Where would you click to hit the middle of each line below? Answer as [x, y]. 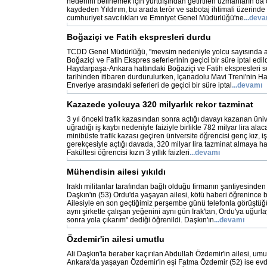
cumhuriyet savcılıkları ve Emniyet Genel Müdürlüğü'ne [155, 18]
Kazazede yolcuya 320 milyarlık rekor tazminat [160, 104]
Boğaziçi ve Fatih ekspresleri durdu [139, 37]
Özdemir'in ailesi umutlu [116, 239]
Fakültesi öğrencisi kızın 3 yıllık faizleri [128, 153]
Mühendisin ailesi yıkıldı [116, 172]
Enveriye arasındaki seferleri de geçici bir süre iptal [149, 85]
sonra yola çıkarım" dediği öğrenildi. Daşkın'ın [140, 220]
